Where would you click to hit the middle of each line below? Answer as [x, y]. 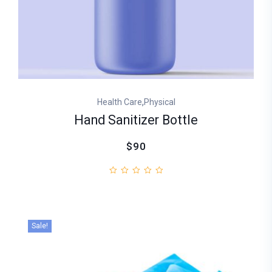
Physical [159, 102]
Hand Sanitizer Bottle [136, 120]
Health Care [119, 102]
